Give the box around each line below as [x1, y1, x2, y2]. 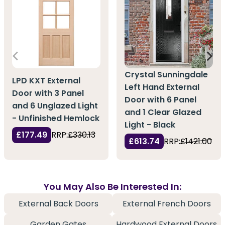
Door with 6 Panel [125, 93, 196, 105]
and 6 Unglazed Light [12, 100, 98, 112]
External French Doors [123, 197, 211, 209]
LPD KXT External [12, 75, 80, 87]
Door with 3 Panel [12, 87, 84, 99]
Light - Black [125, 119, 175, 131]
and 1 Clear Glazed [125, 106, 201, 118]
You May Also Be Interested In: [44, 180, 181, 193]
